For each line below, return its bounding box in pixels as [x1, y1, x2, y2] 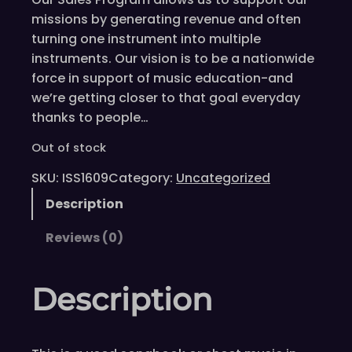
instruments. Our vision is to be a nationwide [31, 49, 314, 68]
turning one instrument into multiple [31, 29, 261, 48]
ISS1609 [62, 169, 108, 188]
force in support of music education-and [31, 68, 293, 87]
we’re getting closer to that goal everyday [31, 88, 300, 107]
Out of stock [31, 139, 106, 156]
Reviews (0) [46, 229, 123, 247]
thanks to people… [31, 108, 148, 126]
